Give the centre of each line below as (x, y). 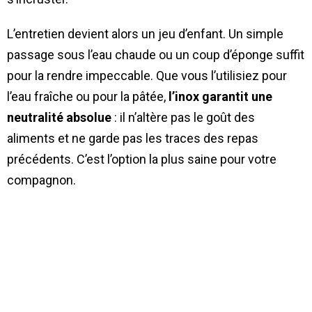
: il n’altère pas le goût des (183, 117)
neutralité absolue (59, 117)
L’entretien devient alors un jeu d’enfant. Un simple (145, 33)
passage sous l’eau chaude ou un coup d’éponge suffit (156, 54)
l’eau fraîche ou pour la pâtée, (88, 96)
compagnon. (41, 180)
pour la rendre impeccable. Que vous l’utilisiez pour (147, 75)
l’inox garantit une (220, 96)
